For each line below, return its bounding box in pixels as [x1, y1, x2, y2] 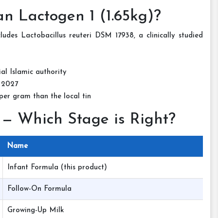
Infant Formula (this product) [7, 164, 107, 171]
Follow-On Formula [7, 185, 72, 193]
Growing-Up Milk [7, 207, 64, 214]
